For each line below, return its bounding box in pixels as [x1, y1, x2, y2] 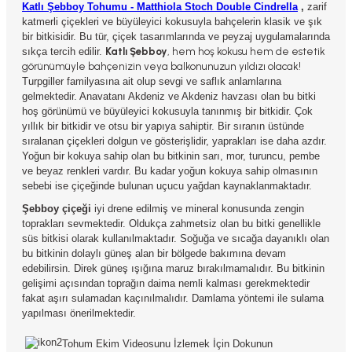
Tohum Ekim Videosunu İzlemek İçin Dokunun [62, 338, 273, 350]
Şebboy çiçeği [22, 203, 91, 214]
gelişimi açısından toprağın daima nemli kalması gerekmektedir [22, 277, 310, 289]
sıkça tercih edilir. [22, 46, 105, 57]
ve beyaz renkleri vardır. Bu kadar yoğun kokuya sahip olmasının [22, 165, 317, 177]
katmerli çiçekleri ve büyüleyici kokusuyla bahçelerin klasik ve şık [22, 16, 322, 27]
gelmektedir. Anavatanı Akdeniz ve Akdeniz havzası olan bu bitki [22, 90, 316, 102]
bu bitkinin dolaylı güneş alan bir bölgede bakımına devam [22, 247, 286, 259]
